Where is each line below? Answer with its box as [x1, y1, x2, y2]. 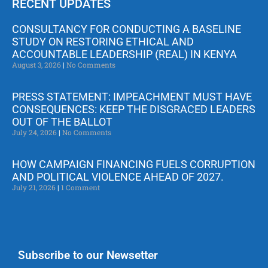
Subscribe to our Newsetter [18, 248, 158, 262]
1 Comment [59, 182, 100, 192]
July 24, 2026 [12, 127, 59, 137]
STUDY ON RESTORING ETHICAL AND [12, 35, 194, 48]
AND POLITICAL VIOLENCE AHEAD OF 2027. [12, 170, 224, 183]
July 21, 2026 [12, 182, 57, 192]
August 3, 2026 [12, 59, 63, 69]
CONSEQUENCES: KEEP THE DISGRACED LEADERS [12, 102, 255, 115]
